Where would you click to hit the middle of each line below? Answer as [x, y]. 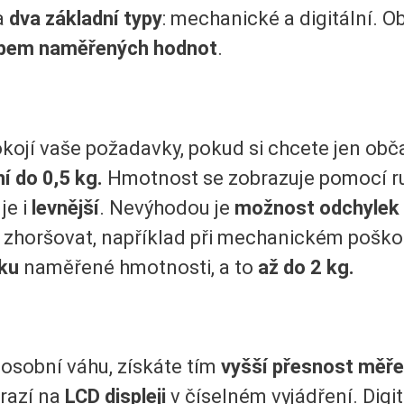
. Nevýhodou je [167, 207]
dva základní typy [86, 19]
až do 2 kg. [306, 267]
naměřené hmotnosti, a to [138, 267]
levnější [65, 207]
